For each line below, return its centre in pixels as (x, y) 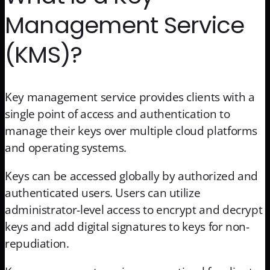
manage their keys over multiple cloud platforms (131, 130)
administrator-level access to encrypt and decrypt (134, 209)
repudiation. (37, 243)
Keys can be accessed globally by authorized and (132, 176)
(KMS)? (44, 55)
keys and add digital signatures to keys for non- (127, 226)
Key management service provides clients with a (130, 97)
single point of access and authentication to (118, 114)
